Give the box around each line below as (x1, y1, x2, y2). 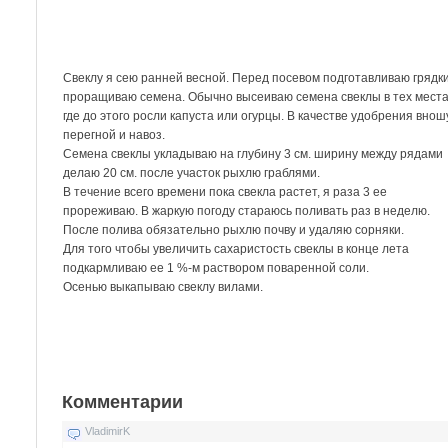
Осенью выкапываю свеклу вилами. (63, 279, 264, 294)
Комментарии (62, 391, 184, 412)
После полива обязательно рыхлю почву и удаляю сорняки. (63, 222, 405, 237)
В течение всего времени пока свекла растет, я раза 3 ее (63, 184, 388, 199)
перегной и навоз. (63, 127, 166, 142)
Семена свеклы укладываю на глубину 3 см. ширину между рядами (63, 146, 444, 161)
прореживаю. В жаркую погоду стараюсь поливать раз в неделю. (63, 203, 431, 218)
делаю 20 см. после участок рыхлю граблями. (63, 165, 321, 180)
